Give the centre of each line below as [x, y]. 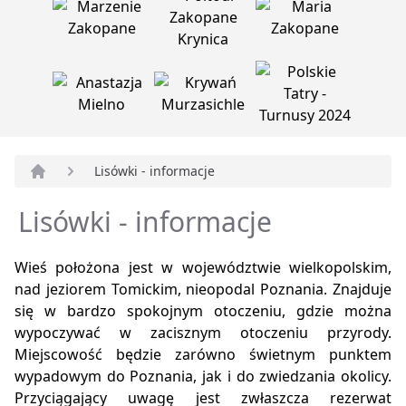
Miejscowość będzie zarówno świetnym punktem [203, 355]
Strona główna [78, 191]
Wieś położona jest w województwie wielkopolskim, [203, 268]
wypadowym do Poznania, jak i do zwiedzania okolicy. [203, 377]
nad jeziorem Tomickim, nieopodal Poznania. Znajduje [203, 290]
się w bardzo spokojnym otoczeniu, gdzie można [203, 311]
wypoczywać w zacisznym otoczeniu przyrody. [203, 333]
